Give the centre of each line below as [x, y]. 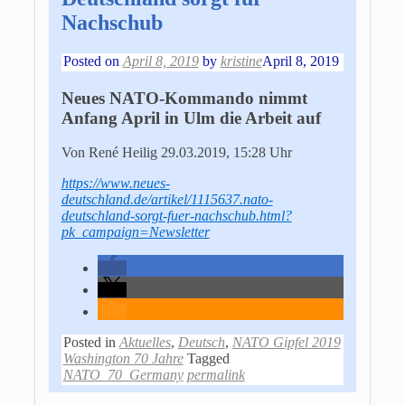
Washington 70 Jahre [123, 359]
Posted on [93, 61]
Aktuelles [145, 343]
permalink [216, 375]
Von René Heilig [111, 153]
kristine [241, 61]
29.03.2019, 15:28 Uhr [228, 153]
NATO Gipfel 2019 [286, 343]
